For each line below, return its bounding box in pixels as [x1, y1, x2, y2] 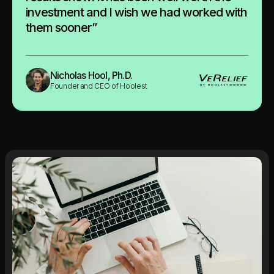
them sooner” [26, 20, 97, 35]
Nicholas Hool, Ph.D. [50, 69, 132, 82]
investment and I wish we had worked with [26, 4, 247, 20]
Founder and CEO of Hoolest [50, 81, 148, 91]
